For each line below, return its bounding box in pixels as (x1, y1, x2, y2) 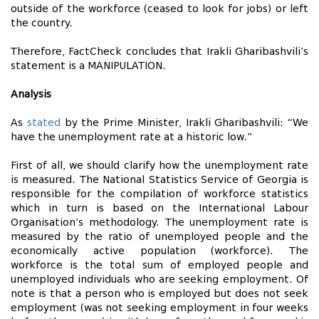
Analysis (11, 89, 51, 100)
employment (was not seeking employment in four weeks (11, 303, 308, 313)
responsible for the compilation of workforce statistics (11, 189, 308, 199)
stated (26, 117, 61, 128)
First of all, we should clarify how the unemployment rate (11, 160, 308, 171)
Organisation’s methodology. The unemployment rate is (11, 217, 308, 228)
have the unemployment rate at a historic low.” (11, 132, 252, 142)
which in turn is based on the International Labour (11, 203, 308, 214)
